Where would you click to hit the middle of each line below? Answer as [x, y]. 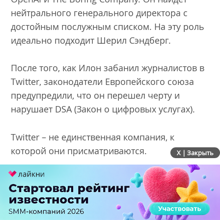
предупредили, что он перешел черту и [96, 96]
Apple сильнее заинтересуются [85, 180]
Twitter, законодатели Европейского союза [103, 82]
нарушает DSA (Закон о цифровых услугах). [104, 109]
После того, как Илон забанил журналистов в [108, 68]
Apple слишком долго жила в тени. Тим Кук [103, 210]
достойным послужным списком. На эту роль [108, 26]
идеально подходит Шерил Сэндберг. [92, 40]
